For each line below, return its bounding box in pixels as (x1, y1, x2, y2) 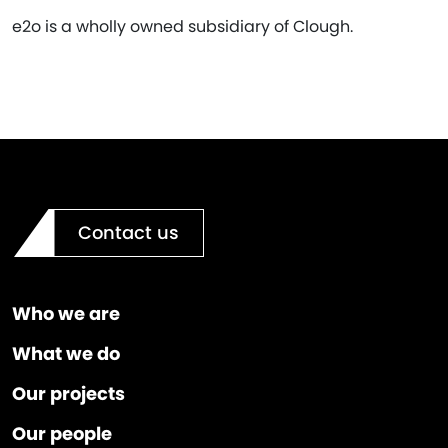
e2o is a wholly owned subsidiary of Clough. (12, 14, 353, 38)
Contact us (78, 219, 179, 245)
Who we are (12, 300, 120, 326)
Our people (12, 420, 112, 446)
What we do (12, 340, 120, 366)
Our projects (12, 380, 125, 406)
